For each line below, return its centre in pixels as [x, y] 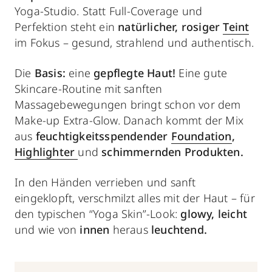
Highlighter [46, 152]
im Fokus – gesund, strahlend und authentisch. [136, 42]
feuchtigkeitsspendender [103, 136]
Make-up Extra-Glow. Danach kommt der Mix [129, 120]
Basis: [52, 73]
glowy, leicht [214, 214]
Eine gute [203, 73]
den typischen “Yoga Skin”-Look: [98, 214]
